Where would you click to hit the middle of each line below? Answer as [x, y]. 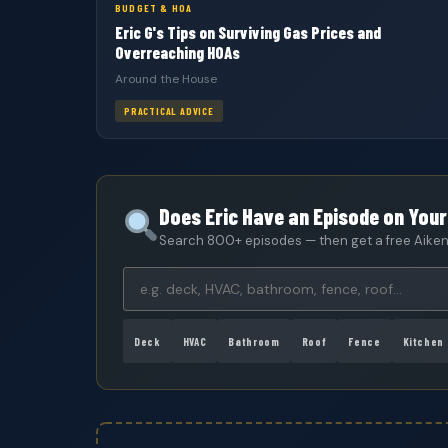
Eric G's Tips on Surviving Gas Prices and [248, 32]
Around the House [166, 79]
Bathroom [254, 341]
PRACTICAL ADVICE [169, 111]
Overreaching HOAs [177, 52]
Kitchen [423, 341]
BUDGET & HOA [154, 8]
